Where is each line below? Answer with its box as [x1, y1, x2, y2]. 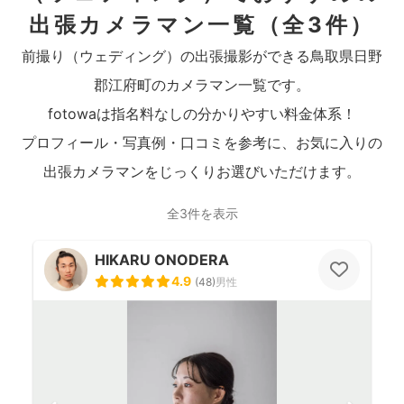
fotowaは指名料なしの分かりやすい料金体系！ [48, 105, 356, 123]
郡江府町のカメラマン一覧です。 [94, 76, 310, 94]
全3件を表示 [166, 206, 238, 221]
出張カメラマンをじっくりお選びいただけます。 [43, 162, 361, 180]
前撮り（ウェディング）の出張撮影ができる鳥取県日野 [22, 47, 382, 65]
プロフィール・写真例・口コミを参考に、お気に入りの [22, 133, 382, 151]
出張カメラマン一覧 [29, 12, 258, 38]
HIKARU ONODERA [95, 251, 229, 269]
